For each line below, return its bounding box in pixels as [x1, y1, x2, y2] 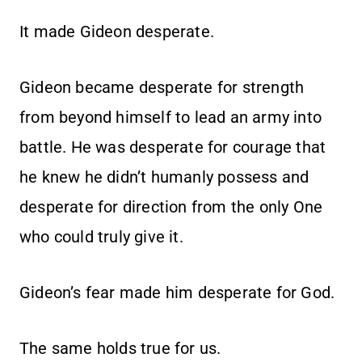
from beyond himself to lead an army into [19, 107, 322, 128]
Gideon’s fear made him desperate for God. [19, 283, 335, 303]
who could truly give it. [19, 227, 183, 247]
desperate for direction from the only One [19, 197, 323, 217]
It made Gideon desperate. [19, 22, 214, 42]
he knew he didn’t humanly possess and [19, 167, 309, 187]
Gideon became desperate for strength [19, 78, 305, 98]
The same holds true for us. [19, 339, 221, 359]
